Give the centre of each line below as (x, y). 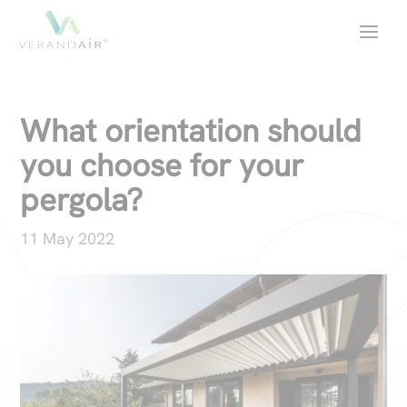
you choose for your (162, 165)
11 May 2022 (68, 238)
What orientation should (191, 131)
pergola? (82, 200)
